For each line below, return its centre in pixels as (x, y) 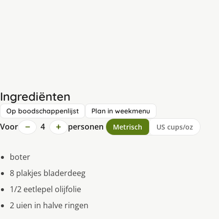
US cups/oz (175, 127)
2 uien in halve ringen (49, 206)
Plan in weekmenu (121, 111)
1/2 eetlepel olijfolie (45, 189)
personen (86, 127)
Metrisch (127, 127)
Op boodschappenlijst (43, 111)
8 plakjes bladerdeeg (48, 173)
